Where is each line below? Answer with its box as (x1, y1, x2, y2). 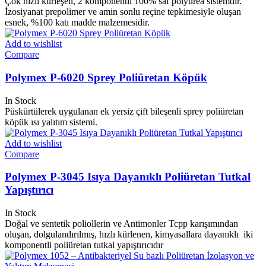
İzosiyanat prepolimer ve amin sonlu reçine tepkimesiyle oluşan (5, 7, 241, 17)
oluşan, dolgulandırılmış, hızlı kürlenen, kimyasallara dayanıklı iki (5, 229, 253, 240)
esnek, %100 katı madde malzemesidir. (5, 17, 150, 28)
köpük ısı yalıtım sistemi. (5, 116, 97, 127)
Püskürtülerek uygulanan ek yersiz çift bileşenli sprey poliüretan (5, 106, 243, 116)
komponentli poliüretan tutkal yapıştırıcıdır (5, 240, 163, 251)
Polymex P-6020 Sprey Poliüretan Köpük (5, 71, 207, 84)
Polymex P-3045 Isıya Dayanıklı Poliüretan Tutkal (5, 170, 251, 183)
